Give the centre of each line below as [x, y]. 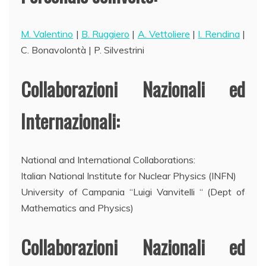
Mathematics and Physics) [77, 208]
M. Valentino [47, 34]
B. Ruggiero [105, 34]
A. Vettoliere [164, 34]
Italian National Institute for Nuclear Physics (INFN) [129, 175]
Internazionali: [70, 121]
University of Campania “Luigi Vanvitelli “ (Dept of [133, 191]
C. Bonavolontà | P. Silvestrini [83, 50]
